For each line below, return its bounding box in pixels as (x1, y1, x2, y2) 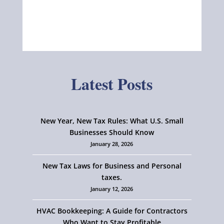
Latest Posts (71, 71, 153, 95)
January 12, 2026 (90, 185, 133, 193)
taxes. (101, 172, 122, 182)
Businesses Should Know (69, 127, 154, 137)
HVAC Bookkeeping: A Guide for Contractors (36, 206, 187, 216)
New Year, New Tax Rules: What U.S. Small (40, 116, 183, 126)
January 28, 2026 (90, 140, 133, 148)
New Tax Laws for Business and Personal (42, 161, 181, 171)
